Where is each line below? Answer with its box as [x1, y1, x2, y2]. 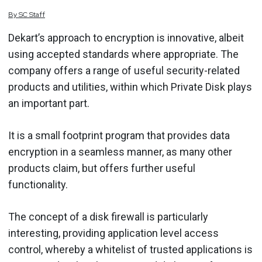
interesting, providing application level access [8, 226, 219, 239]
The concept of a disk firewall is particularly [8, 210, 208, 223]
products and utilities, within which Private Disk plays [8, 80, 252, 93]
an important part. [8, 96, 89, 109]
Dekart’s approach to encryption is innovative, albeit [8, 31, 244, 44]
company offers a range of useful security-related [8, 64, 240, 77]
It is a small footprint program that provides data [8, 129, 230, 142]
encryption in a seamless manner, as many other [8, 145, 232, 158]
